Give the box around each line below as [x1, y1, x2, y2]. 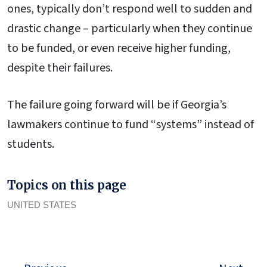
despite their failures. [7, 59, 113, 76]
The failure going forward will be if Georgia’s [7, 96, 226, 113]
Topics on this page [7, 178, 127, 193]
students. [7, 135, 54, 153]
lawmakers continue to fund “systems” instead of [7, 116, 254, 133]
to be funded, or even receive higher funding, [7, 39, 231, 57]
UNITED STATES [7, 200, 76, 210]
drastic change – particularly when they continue [7, 20, 252, 37]
